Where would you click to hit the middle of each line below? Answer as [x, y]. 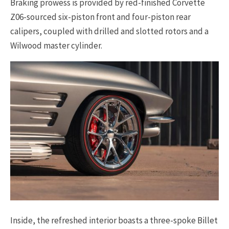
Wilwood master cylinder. [56, 45]
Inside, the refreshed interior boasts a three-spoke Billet [114, 220]
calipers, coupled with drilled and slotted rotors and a [109, 31]
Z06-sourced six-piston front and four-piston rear [100, 17]
